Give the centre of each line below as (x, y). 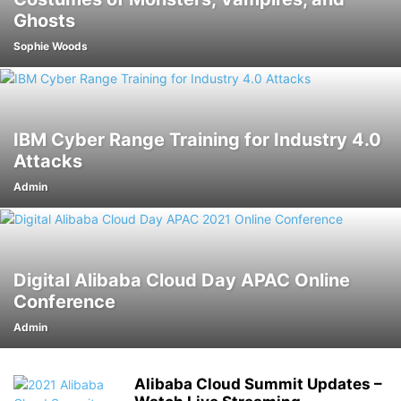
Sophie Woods (51, 46)
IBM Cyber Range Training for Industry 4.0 (197, 140)
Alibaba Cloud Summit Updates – (258, 384)
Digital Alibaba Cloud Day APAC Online (182, 280)
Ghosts (44, 21)
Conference (64, 302)
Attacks (48, 161)
